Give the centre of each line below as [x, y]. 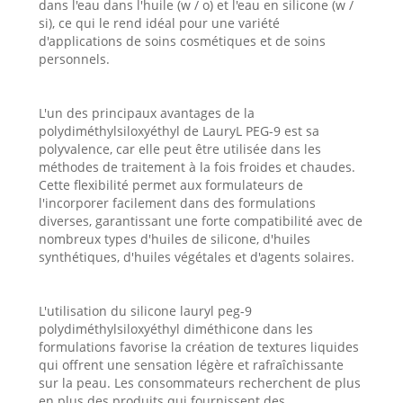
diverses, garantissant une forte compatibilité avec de [200, 220]
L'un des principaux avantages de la [146, 112]
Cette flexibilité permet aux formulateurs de [170, 184]
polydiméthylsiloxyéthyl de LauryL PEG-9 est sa [179, 130]
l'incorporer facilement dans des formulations [177, 202]
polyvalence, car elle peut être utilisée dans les [179, 148]
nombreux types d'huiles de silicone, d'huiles [174, 238]
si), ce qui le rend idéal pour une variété [159, 22]
